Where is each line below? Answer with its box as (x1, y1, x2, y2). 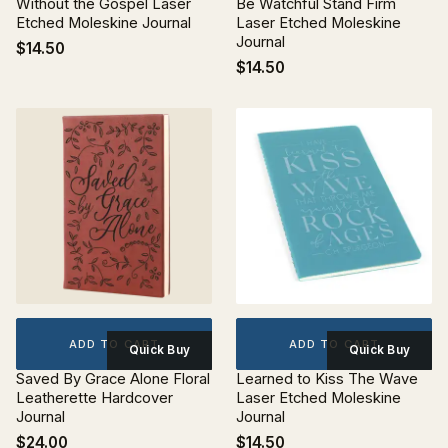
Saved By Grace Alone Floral (16, 370, 210, 388)
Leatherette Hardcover (16, 389, 173, 407)
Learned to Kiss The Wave (236, 370, 418, 388)
